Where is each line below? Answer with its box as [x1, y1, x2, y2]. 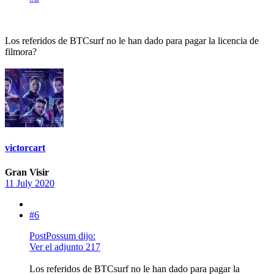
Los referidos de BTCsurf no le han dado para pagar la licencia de [5, 35, 259, 46]
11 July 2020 [5, 177, 54, 188]
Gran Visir [5, 166, 49, 177]
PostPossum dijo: [29, 230, 95, 241]
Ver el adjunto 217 [29, 241, 100, 252]
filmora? [5, 46, 37, 57]
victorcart [5, 143, 45, 154]
